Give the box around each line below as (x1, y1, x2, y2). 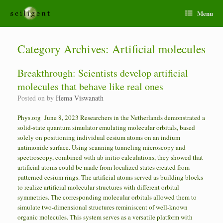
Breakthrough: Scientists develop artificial (17, 66, 188, 80)
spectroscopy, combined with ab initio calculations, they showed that (17, 153, 203, 162)
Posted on (21, 93, 47, 103)
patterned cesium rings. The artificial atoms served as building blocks (17, 173, 203, 182)
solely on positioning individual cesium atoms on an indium (17, 133, 180, 142)
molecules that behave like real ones (17, 80, 163, 93)
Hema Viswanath (56, 93, 104, 103)
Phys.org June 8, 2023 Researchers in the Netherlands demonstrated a (17, 113, 205, 122)
